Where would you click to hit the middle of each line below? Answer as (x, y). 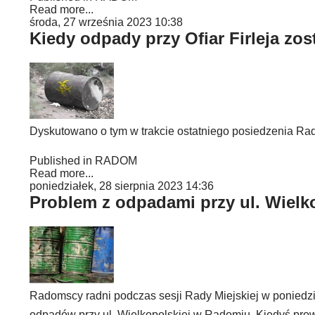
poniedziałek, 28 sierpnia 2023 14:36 (122, 186)
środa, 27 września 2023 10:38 (106, 22)
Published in (61, 161)
